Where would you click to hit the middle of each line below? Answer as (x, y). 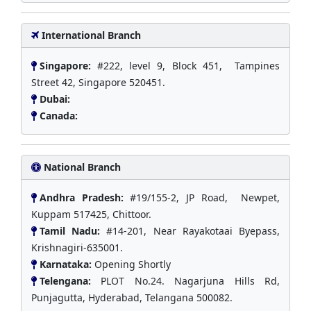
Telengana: (70, 280)
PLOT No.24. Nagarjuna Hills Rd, (191, 280)
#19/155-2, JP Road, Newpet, (205, 197)
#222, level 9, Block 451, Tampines (189, 65)
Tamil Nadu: (73, 230)
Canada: (60, 115)
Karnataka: (67, 264)
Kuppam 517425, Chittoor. (91, 214)
